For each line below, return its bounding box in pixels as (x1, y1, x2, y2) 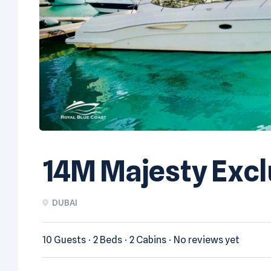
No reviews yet (174, 233, 240, 246)
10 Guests (42, 233, 86, 246)
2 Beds (93, 233, 122, 246)
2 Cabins (129, 233, 166, 246)
